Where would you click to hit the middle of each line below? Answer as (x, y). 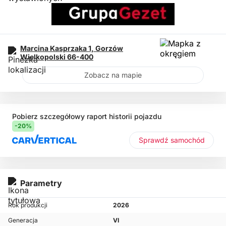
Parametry (41, 183)
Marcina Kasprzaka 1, (58, 48)
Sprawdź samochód (187, 140)
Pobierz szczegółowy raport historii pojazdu (87, 116)
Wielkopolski (44, 56)
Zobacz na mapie (113, 75)
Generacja (23, 220)
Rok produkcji (28, 205)
